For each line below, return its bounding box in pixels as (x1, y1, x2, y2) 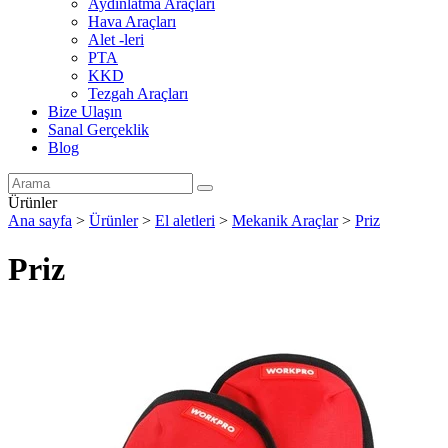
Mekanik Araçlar (232, 212, 338, 229)
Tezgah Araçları (88, 85, 188, 102)
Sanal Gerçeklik (48, 121, 149, 138)
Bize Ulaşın (48, 103, 122, 120)
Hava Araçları (88, 13, 176, 30)
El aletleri (155, 212, 215, 229)
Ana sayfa (8, 212, 72, 229)
